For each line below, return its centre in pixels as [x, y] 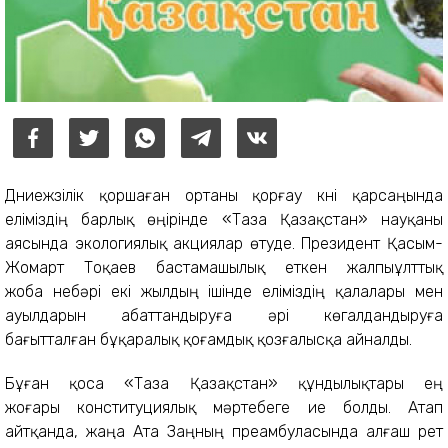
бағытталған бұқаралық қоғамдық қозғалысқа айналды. [208, 339]
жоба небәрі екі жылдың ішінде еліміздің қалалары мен [224, 291]
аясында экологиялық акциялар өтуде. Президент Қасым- [224, 243]
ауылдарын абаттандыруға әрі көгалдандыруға [224, 315]
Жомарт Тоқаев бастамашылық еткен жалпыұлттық [224, 267]
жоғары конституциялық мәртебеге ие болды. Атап [224, 407]
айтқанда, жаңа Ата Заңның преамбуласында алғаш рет [224, 431]
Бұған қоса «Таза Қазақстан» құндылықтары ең [224, 383]
